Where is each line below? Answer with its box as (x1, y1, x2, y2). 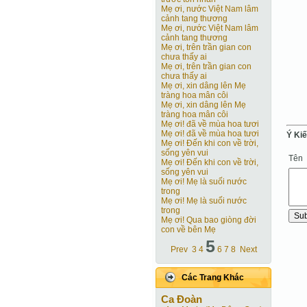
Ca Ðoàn (161, 293, 202, 305)
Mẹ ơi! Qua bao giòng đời (161, 215, 256, 225)
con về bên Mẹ (161, 225, 216, 234)
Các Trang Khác (182, 273, 244, 282)
